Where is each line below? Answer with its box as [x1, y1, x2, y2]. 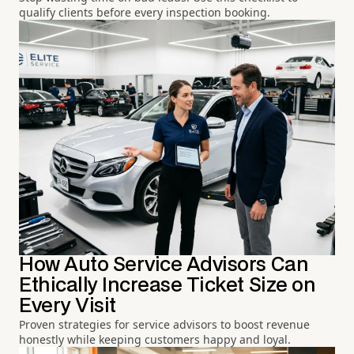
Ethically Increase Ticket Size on [19, 277, 316, 296]
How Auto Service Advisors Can [19, 256, 309, 275]
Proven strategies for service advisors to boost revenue [19, 317, 310, 333]
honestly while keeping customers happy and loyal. [19, 332, 291, 348]
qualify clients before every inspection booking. [19, 4, 270, 20]
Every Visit [19, 297, 116, 316]
